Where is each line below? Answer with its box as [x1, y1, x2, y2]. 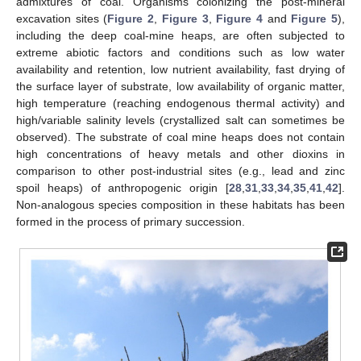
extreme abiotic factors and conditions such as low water [16, 45, 345, 59]
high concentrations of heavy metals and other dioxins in [16, 147, 345, 160]
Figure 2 [107, 11, 155, 25]
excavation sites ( [16, 11, 108, 25]
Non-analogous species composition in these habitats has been [16, 197, 345, 211]
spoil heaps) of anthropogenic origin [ [16, 180, 229, 194]
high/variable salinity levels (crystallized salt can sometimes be [16, 113, 345, 127]
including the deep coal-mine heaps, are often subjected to [16, 28, 345, 42]
